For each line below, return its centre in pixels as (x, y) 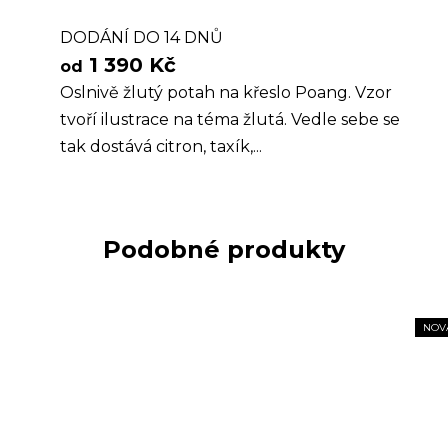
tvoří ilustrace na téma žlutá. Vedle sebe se (230, 119)
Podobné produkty (224, 249)
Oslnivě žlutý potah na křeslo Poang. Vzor (226, 92)
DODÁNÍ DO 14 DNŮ (142, 37)
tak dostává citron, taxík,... (161, 146)
